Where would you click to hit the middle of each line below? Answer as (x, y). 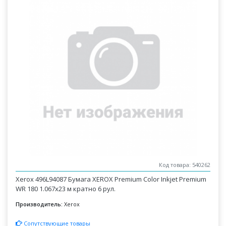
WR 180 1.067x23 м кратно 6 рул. (66, 189)
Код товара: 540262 (184, 165)
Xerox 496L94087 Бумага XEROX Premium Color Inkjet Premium (111, 179)
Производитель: (39, 204)
